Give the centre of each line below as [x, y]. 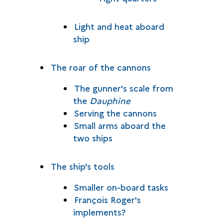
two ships [93, 138]
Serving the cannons [115, 113]
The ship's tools [82, 166]
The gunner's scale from [123, 88]
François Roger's [107, 199]
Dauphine [110, 100]
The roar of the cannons [101, 67]
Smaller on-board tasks [121, 187]
